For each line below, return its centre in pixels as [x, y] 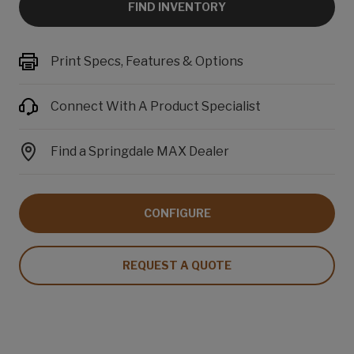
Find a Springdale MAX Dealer [140, 151]
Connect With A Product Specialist [156, 106]
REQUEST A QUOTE [177, 265]
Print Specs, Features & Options [147, 61]
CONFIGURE [177, 213]
